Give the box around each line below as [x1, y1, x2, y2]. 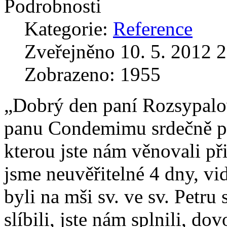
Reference [113, 17, 193, 40]
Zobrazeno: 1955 [24, 63, 161, 85]
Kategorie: [24, 17, 113, 40]
